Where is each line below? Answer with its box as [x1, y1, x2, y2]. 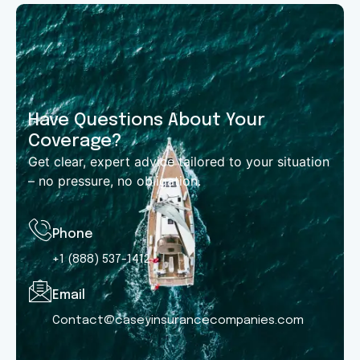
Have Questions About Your [28, 111, 265, 129]
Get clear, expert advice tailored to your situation [28, 153, 329, 170]
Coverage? [28, 132, 122, 150]
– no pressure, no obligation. [28, 172, 201, 189]
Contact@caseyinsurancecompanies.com [52, 314, 304, 328]
